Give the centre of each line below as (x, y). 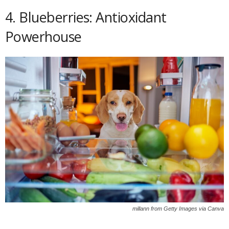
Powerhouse (43, 37)
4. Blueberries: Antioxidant (86, 17)
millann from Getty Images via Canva (178, 209)
